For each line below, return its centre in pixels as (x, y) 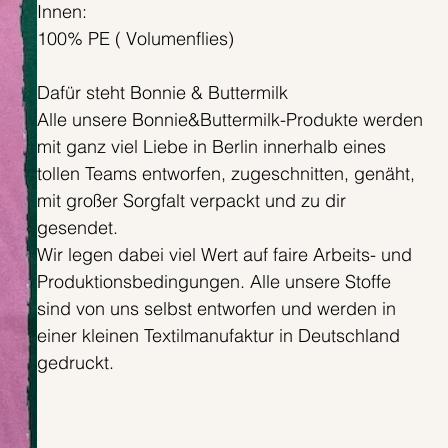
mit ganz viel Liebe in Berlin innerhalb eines (211, 147)
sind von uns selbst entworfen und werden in (216, 309)
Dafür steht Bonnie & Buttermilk (162, 93)
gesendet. (77, 228)
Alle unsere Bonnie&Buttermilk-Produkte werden (229, 120)
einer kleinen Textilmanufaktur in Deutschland (218, 336)
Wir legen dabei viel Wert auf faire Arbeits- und (224, 255)
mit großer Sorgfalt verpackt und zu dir (191, 201)
